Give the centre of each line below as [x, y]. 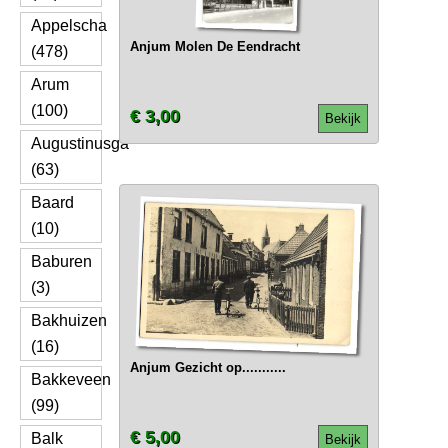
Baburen [61, 261]
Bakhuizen [69, 320]
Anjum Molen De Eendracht [214, 46]
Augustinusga [80, 143]
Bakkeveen [71, 379]
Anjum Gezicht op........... [207, 367]
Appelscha [69, 25]
